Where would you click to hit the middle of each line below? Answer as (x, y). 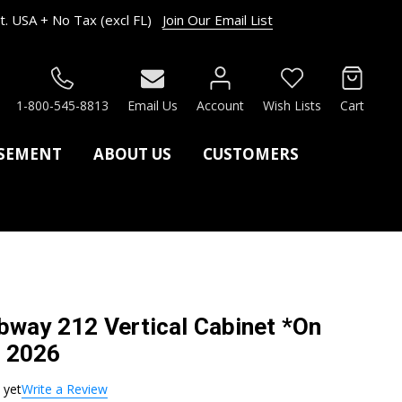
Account (220, 106)
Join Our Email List (218, 19)
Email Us (153, 106)
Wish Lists (292, 106)
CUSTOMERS (250, 154)
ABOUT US (132, 154)
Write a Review (64, 389)
